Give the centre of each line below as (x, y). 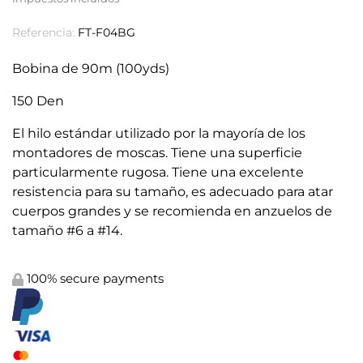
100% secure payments (94, 278)
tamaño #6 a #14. (67, 231)
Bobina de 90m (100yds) (91, 68)
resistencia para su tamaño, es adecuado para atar (173, 192)
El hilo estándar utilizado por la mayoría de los (159, 133)
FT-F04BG (107, 32)
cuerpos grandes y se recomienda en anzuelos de (172, 211)
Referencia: (43, 32)
